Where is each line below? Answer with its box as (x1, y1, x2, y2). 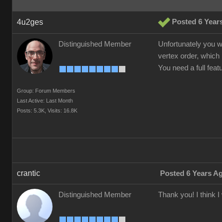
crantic (17, 169, 40, 177)
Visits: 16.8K (48, 108, 77, 113)
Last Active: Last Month (17, 98, 73, 104)
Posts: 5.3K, (17, 108, 46, 113)
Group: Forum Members (17, 88, 75, 94)
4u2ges (17, 18, 43, 26)
